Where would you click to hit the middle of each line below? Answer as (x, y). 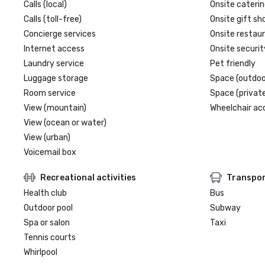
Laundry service (54, 64)
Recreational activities (88, 177)
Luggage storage (56, 78)
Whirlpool (41, 252)
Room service (50, 93)
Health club (45, 193)
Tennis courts (50, 237)
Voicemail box (50, 152)
